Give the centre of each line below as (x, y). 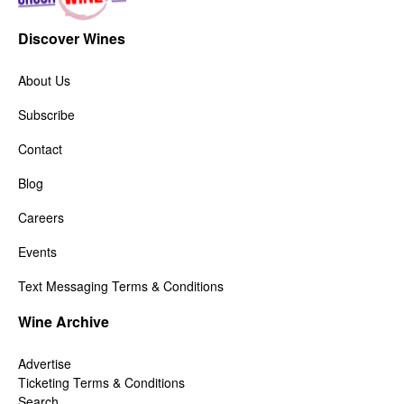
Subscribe (46, 114)
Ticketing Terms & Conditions (101, 382)
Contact (40, 148)
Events (37, 251)
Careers (41, 217)
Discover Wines (72, 38)
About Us (44, 80)
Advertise (45, 363)
